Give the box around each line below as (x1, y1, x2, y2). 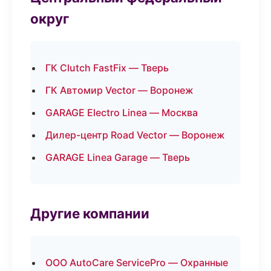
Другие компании (30, 205, 149, 221)
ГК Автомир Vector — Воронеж (45, 84, 194, 96)
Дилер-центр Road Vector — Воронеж (45, 129, 225, 141)
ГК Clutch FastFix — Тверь (45, 62, 169, 74)
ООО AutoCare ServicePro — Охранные (45, 256, 228, 269)
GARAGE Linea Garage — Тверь (45, 151, 190, 163)
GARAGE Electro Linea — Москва (45, 106, 198, 119)
